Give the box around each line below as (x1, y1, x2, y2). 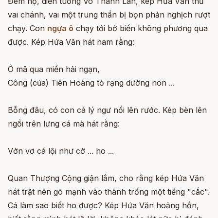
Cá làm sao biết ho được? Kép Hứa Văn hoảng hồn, (8, 200, 199, 210)
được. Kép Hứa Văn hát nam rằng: (8, 36, 134, 47)
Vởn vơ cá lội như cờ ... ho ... (8, 145, 114, 156)
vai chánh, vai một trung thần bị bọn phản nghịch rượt (8, 9, 210, 19)
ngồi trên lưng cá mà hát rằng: (8, 118, 120, 128)
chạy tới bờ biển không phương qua (73, 23, 208, 33)
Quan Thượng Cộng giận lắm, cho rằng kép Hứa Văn (8, 173, 204, 183)
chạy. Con (8, 23, 47, 33)
